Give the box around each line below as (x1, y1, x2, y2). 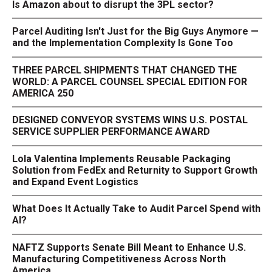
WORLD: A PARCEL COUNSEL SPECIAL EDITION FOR (12, 75, 248, 87)
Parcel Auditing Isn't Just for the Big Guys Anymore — (12, 25, 259, 38)
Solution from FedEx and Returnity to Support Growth (12, 164, 258, 176)
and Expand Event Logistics (12, 175, 139, 188)
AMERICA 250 (12, 87, 74, 99)
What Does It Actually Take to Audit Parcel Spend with (12, 203, 261, 215)
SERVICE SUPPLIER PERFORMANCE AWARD (12, 126, 211, 138)
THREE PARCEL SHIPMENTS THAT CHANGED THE (12, 64, 237, 76)
